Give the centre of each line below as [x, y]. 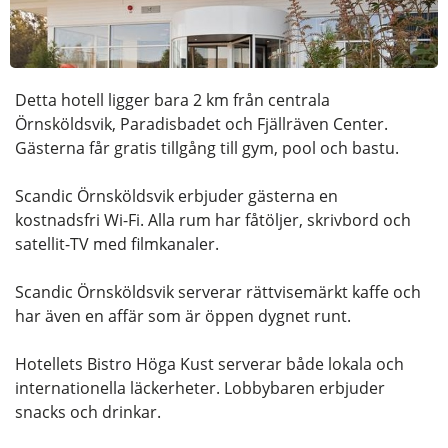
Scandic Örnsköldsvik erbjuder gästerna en [176, 196]
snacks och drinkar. [88, 412]
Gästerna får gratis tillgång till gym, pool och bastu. [207, 148]
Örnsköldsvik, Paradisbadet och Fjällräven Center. [201, 124]
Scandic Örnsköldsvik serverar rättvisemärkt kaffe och [218, 292]
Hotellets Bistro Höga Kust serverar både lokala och [209, 364]
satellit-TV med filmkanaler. [117, 244]
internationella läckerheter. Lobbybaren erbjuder [200, 388]
